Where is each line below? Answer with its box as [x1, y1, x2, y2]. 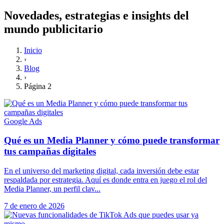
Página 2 [24, 81, 51, 90]
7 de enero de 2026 [4, 201, 64, 210]
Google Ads [4, 116, 42, 125]
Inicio [24, 45, 42, 54]
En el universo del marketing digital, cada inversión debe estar [4, 166, 199, 175]
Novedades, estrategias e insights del [4, 8, 189, 22]
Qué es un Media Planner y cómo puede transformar [4, 135, 219, 146]
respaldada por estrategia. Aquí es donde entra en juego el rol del [4, 175, 207, 184]
